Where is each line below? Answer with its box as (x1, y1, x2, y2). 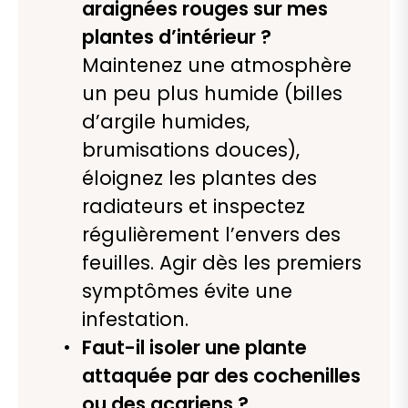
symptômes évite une (82, 278, 292, 305)
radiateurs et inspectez (82, 193, 305, 220)
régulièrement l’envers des (82, 221, 341, 249)
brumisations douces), (82, 137, 300, 164)
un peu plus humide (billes (82, 80, 342, 107)
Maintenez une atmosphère (82, 52, 352, 79)
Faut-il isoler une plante (82, 334, 307, 362)
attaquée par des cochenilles (82, 362, 361, 390)
